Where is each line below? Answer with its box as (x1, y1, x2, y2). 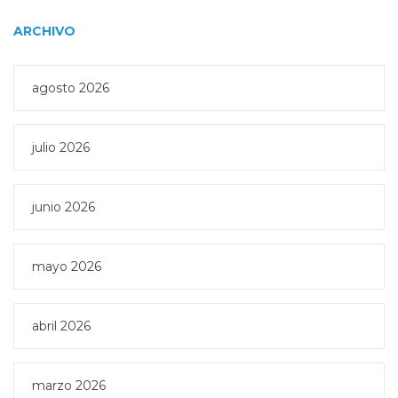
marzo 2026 (32, 377, 106, 394)
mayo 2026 (32, 258, 101, 275)
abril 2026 (32, 317, 91, 334)
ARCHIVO (13, 22, 76, 39)
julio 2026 (32, 139, 90, 155)
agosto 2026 (32, 79, 109, 96)
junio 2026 (32, 198, 95, 215)
